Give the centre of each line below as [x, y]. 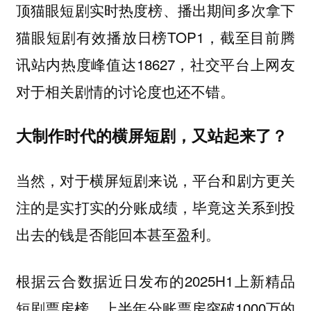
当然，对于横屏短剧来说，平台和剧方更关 [155, 180]
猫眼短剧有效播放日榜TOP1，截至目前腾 [155, 36]
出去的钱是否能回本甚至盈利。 [118, 234]
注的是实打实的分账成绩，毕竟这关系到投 [155, 207]
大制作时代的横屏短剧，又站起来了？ [151, 135]
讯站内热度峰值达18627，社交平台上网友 [155, 64]
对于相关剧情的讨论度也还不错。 [125, 91]
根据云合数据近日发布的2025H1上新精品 [155, 280]
